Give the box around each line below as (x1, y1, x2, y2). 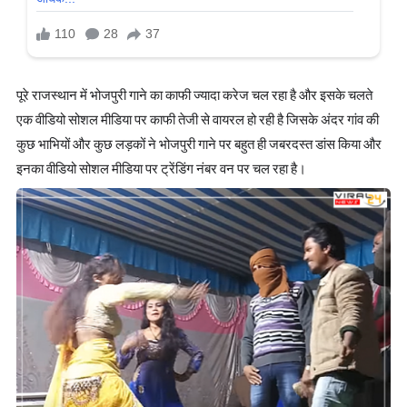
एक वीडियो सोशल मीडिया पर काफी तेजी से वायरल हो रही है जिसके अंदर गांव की (16, 110, 379, 128)
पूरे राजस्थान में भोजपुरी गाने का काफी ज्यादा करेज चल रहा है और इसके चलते (16, 85, 372, 104)
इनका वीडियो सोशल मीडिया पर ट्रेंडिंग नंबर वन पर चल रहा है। (16, 159, 306, 177)
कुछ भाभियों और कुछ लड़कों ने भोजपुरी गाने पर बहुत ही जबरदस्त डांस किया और (16, 134, 382, 153)
